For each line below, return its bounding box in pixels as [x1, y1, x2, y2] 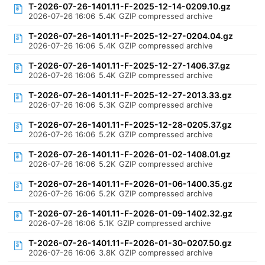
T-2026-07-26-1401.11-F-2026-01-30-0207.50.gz [28, 238, 232, 248]
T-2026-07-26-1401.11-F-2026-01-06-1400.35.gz [28, 179, 233, 189]
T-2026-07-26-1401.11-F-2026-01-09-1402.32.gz [28, 208, 233, 218]
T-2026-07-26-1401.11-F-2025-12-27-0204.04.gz [28, 31, 234, 41]
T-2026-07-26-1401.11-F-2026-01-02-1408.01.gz [28, 149, 231, 159]
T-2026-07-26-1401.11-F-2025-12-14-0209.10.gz [28, 1, 231, 11]
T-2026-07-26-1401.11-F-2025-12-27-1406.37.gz [28, 60, 231, 70]
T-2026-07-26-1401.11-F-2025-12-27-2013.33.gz [28, 90, 232, 100]
